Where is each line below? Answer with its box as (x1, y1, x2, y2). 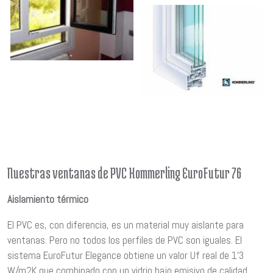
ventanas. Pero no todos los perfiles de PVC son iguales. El (7, 233, 242, 247)
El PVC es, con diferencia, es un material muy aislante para (7, 218, 244, 232)
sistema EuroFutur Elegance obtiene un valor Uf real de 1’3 (7, 249, 244, 263)
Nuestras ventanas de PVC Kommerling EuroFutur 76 (7, 163, 241, 182)
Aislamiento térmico (7, 193, 88, 207)
